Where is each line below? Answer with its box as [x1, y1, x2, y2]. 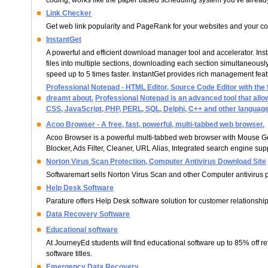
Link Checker [46, 9, 92, 17]
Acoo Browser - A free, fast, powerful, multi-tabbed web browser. [46, 120, 264, 129]
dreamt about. [46, 94, 93, 102]
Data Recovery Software [46, 210, 130, 218]
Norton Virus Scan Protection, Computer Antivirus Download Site [46, 157, 266, 166]
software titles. [46, 249, 92, 258]
